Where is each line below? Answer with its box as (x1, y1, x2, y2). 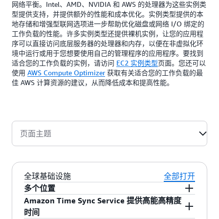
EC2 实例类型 (116, 59, 158, 67)
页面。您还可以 (158, 59, 206, 67)
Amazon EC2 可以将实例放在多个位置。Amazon (24, 203, 192, 213)
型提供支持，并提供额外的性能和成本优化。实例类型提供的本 (12, 10, 203, 18)
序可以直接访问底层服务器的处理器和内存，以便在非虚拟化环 (12, 39, 203, 47)
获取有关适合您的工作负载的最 (105, 68, 203, 77)
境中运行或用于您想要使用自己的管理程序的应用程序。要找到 (12, 49, 203, 57)
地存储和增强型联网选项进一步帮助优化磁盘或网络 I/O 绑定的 (12, 20, 204, 28)
